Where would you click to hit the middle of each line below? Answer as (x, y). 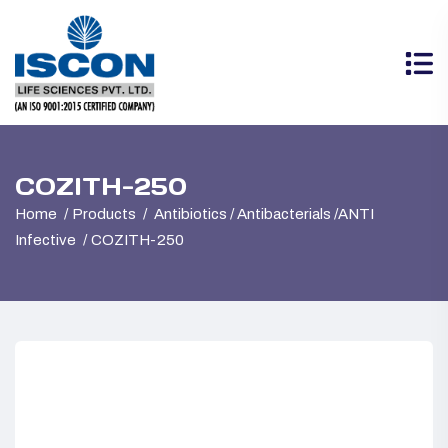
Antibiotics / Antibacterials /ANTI (264, 214)
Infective (45, 240)
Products (104, 214)
